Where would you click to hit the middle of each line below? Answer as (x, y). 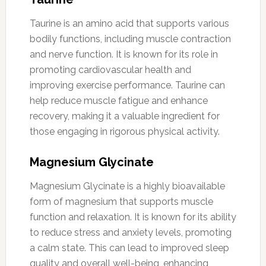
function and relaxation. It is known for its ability (133, 217)
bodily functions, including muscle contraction (130, 39)
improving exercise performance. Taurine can (127, 85)
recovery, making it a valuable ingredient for (124, 116)
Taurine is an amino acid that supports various (129, 23)
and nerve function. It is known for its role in (123, 54)
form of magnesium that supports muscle (121, 201)
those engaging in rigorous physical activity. (124, 131)
